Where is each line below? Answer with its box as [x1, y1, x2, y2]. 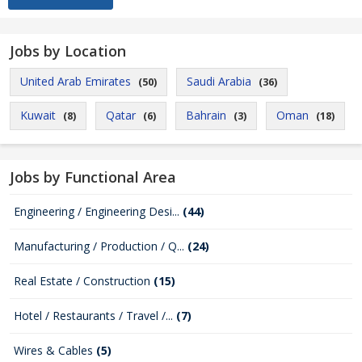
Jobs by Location [10, 41, 126, 61]
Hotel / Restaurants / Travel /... [14, 308, 176, 323]
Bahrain [186, 107, 226, 123]
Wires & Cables [14, 343, 96, 358]
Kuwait [20, 107, 56, 123]
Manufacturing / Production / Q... [14, 238, 187, 254]
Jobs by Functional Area [10, 167, 176, 187]
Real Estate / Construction [14, 273, 154, 288]
